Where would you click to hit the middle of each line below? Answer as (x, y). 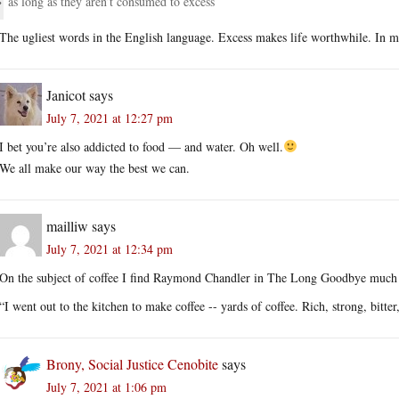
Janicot (66, 94)
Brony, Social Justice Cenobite (132, 363)
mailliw (67, 225)
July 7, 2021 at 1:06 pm (106, 387)
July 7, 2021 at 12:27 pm (110, 118)
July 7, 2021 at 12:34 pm (110, 248)
